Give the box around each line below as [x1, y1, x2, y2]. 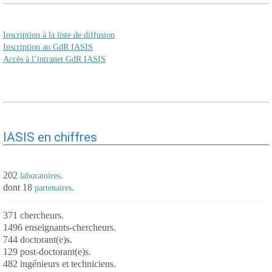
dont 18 [3, 182, 35, 192]
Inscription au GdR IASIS [3, 42, 93, 52]
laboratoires [20, 171, 60, 180]
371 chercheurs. [3, 210, 64, 220]
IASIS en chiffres [3, 130, 97, 144]
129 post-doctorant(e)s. [3, 246, 91, 257]
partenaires [35, 183, 72, 192]
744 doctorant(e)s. [3, 234, 72, 245]
